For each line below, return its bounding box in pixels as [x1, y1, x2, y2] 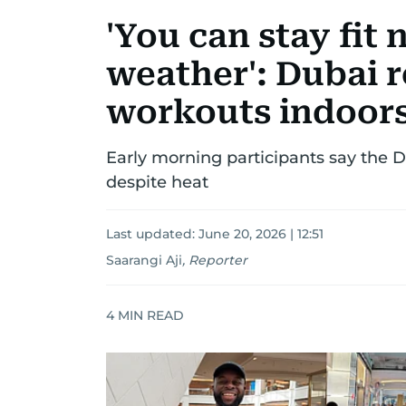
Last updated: [106, 226, 198, 242]
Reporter [188, 252, 247, 268]
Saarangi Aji [106, 252, 182, 268]
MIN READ [114, 306, 184, 324]
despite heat [106, 172, 208, 192]
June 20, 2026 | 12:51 [198, 226, 324, 242]
